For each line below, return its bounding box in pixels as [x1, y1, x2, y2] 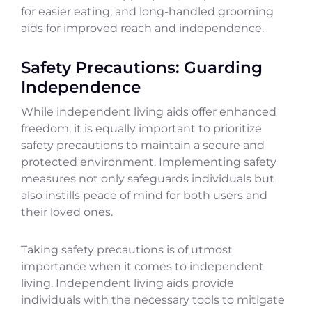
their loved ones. [21, 205, 113, 219]
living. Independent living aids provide [21, 276, 234, 290]
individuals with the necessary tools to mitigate [21, 293, 285, 307]
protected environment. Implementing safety [21, 155, 276, 169]
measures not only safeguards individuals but [21, 172, 274, 186]
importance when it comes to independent [21, 260, 264, 274]
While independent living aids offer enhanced [21, 105, 276, 119]
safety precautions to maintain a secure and [21, 139, 265, 153]
